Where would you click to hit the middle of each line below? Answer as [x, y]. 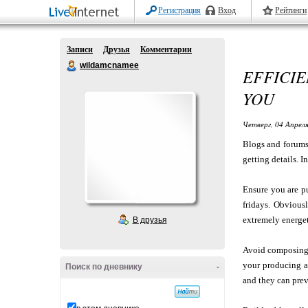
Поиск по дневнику [104, 267]
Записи [80, 49]
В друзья [150, 220]
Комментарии [166, 49]
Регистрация [179, 10]
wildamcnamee [109, 65]
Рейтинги [291, 10]
